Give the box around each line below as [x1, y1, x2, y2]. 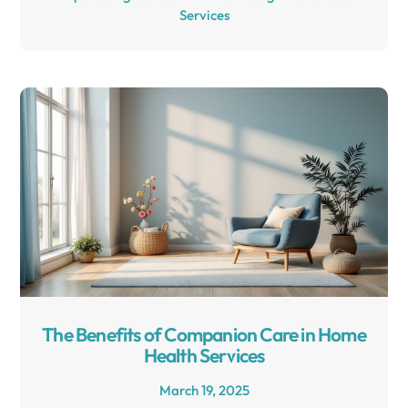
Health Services [143, 343, 265, 368]
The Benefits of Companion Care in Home [42, 322, 366, 347]
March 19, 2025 [158, 382, 250, 400]
